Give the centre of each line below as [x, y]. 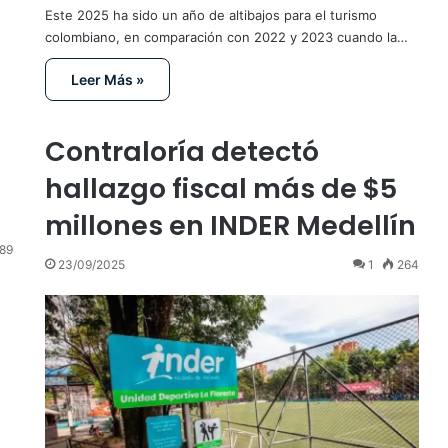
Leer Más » [107, 80]
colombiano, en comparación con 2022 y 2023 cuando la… [226, 37]
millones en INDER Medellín [230, 225]
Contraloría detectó [181, 151]
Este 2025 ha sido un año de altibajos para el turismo [210, 15]
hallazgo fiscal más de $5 [220, 188]
